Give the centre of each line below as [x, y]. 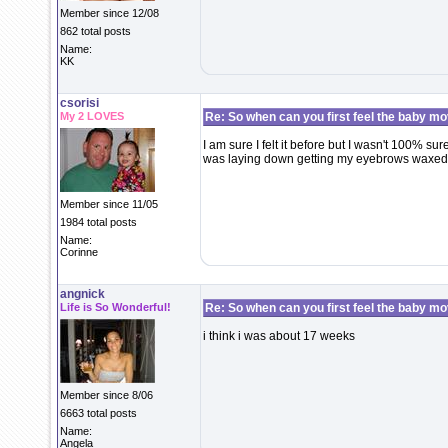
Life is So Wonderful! [115, 307]
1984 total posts [98, 222]
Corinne [79, 252]
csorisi [79, 103]
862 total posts [95, 31]
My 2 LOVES [92, 116]
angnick [82, 294]
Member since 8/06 [106, 395]
